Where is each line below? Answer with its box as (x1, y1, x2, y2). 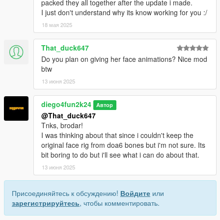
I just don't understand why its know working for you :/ (41, 7, 207, 18)
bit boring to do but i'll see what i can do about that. (41, 150, 199, 160)
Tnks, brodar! (41, 120, 83, 131)
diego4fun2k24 (41, 99, 91, 110)
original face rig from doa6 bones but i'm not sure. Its (41, 140, 205, 150)
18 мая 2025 (42, 21, 72, 29)
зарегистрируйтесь (12, 198, 80, 208)
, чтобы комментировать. (80, 198, 160, 208)
